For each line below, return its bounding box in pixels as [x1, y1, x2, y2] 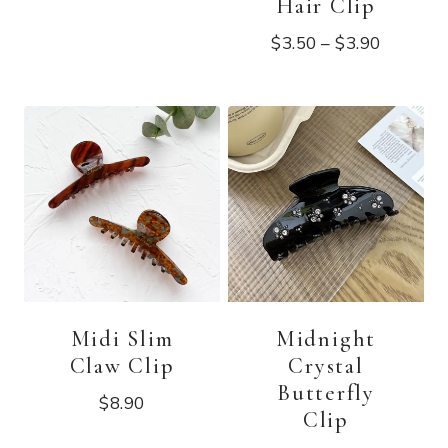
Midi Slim [70, 326, 174, 353]
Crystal [288, 353, 364, 380]
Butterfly [277, 380, 375, 407]
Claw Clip [69, 353, 175, 380]
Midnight [275, 326, 377, 353]
